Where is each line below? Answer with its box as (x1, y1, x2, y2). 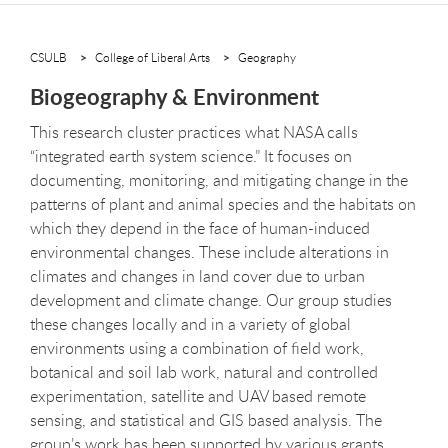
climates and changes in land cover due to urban (30, 265, 365, 287)
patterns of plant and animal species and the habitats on (30, 193, 416, 215)
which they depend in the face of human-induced (30, 217, 370, 239)
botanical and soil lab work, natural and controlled (30, 361, 378, 383)
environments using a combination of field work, (30, 337, 364, 359)
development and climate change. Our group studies (30, 289, 392, 311)
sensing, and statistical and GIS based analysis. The (30, 409, 382, 431)
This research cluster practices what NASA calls (30, 121, 358, 143)
